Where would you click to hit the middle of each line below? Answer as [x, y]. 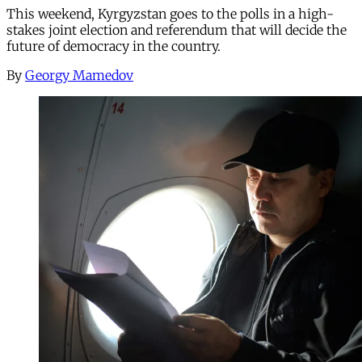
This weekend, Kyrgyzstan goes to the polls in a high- [170, 13]
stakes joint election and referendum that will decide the [177, 29]
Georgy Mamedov [79, 75]
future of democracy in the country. [114, 46]
